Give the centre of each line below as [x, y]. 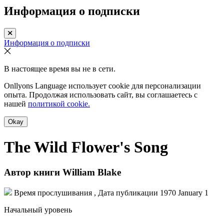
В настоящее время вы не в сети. [60, 69]
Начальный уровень [38, 209]
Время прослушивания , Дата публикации [86, 192]
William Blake [90, 172]
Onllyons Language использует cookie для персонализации [102, 86]
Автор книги [32, 172]
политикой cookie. [59, 104]
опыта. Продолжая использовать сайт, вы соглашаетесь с [101, 95]
